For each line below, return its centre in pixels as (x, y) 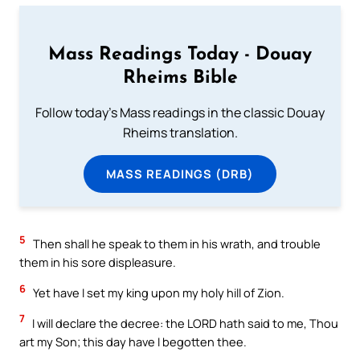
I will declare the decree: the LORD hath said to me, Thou (184, 323)
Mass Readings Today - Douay (180, 55)
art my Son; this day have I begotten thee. (133, 341)
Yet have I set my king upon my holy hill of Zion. (157, 293)
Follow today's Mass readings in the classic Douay (180, 112)
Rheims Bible (180, 78)
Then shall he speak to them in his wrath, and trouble (176, 244)
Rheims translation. (180, 132)
